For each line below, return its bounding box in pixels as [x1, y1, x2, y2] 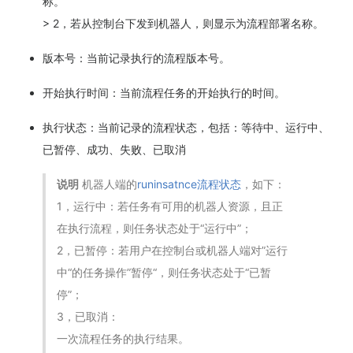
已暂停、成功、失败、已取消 [43, 142, 186, 156]
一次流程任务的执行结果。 [56, 331, 189, 345]
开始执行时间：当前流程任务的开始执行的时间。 [43, 85, 285, 99]
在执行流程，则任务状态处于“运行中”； [56, 221, 252, 235]
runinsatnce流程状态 [136, 176, 241, 191]
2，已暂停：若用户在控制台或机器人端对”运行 [56, 243, 288, 257]
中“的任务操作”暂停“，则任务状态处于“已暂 [56, 265, 271, 279]
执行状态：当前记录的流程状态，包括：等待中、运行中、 [43, 120, 329, 134]
